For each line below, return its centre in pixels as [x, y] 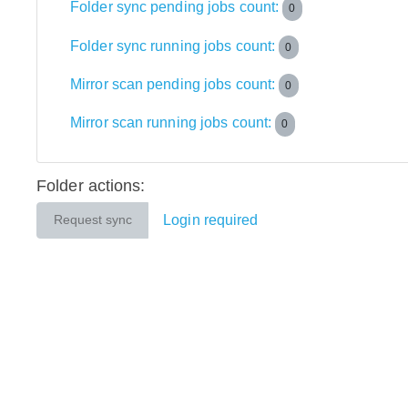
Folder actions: [91, 185]
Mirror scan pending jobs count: [175, 85]
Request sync [92, 219]
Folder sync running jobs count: [175, 46]
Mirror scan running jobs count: [173, 123]
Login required [211, 219]
